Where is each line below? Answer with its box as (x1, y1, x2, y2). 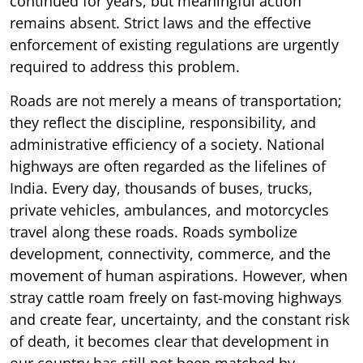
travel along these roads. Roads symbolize (10, 221, 297, 241)
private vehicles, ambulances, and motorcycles (10, 199, 329, 220)
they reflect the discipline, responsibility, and (10, 112, 316, 132)
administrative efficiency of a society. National (10, 134, 325, 154)
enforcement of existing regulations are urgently (10, 34, 339, 54)
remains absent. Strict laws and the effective (10, 12, 311, 32)
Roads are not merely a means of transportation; (10, 90, 342, 110)
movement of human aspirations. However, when (10, 265, 348, 285)
